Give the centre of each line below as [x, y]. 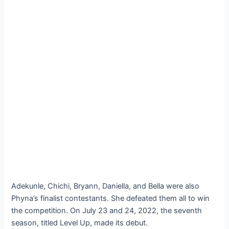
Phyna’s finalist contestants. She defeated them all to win [111, 199]
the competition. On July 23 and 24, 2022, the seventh [107, 211]
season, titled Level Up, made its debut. [80, 223]
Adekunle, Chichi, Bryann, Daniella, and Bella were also [106, 186]
